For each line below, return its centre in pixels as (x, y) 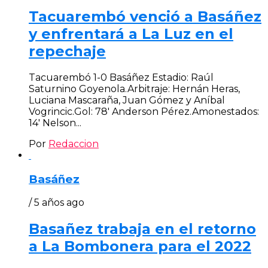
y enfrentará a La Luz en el (131, 34)
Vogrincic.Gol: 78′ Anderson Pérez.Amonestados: (144, 111)
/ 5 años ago (57, 203)
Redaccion (74, 144)
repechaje (67, 51)
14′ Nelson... (55, 123)
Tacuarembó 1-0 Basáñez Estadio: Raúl (121, 77)
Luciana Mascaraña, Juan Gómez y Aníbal (127, 100)
